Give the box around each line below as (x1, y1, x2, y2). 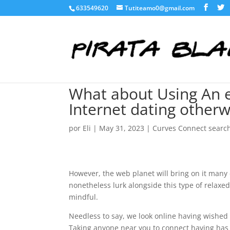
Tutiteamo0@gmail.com (125, 4, 195, 12)
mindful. (69, 192, 99, 202)
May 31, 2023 (99, 123, 145, 133)
